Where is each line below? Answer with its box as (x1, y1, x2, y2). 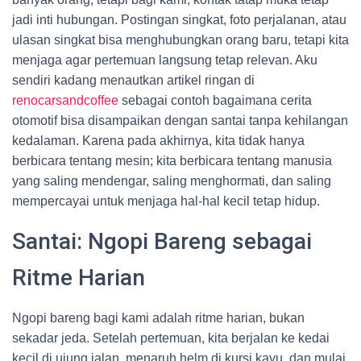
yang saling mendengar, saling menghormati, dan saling (12, 174, 331, 188)
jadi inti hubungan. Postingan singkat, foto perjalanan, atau (12, 13, 346, 27)
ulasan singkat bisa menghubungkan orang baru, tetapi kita (12, 33, 349, 47)
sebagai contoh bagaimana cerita (118, 93, 312, 107)
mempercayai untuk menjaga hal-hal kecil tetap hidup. (12, 194, 320, 208)
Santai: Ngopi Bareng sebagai (12, 228, 312, 255)
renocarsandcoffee (12, 93, 118, 107)
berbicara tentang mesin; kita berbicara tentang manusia (12, 154, 332, 168)
